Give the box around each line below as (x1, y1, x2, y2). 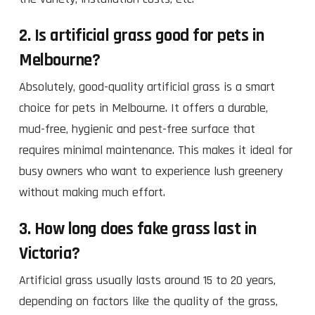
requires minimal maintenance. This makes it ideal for (19, 141, 292, 158)
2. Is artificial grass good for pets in (19, 24, 264, 47)
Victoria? (19, 242, 80, 265)
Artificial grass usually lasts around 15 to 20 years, (19, 271, 276, 288)
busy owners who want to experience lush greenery (19, 162, 283, 179)
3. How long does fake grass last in (19, 217, 257, 240)
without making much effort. (19, 184, 169, 200)
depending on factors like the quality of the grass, (19, 292, 278, 309)
